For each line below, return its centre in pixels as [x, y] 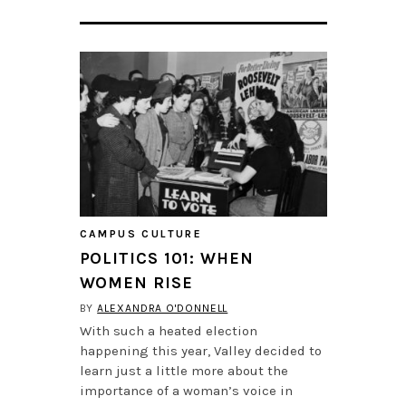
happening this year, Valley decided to [200, 351]
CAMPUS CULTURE [141, 234]
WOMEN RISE [136, 283]
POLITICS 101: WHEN [166, 259]
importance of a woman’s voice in [186, 391]
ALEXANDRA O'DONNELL [163, 309]
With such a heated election [168, 331]
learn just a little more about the [184, 371]
